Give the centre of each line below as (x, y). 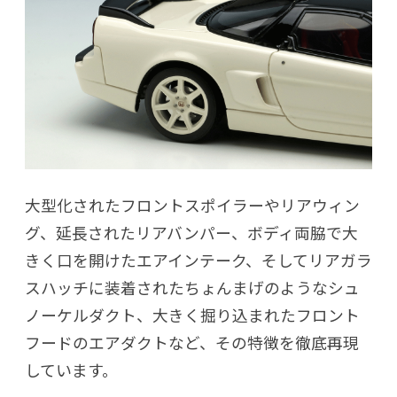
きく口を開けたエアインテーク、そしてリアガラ (198, 259)
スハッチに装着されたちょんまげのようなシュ (192, 287)
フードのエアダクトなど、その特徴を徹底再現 (192, 342)
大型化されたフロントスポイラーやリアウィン (192, 204)
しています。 (71, 369)
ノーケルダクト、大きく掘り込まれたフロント (192, 314)
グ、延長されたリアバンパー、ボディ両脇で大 (191, 232)
